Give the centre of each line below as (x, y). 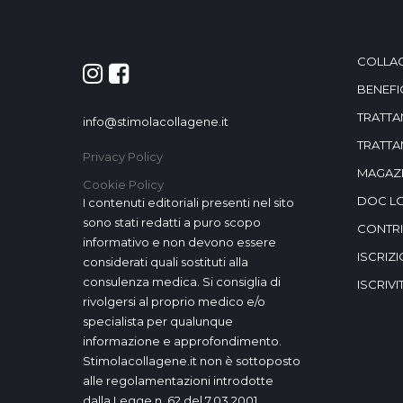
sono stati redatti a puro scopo (172, 222)
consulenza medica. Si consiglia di (182, 282)
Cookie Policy (123, 184)
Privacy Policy (123, 157)
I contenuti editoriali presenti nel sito (188, 202)
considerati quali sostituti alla (166, 262)
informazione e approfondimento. (182, 341)
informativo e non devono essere (179, 242)
